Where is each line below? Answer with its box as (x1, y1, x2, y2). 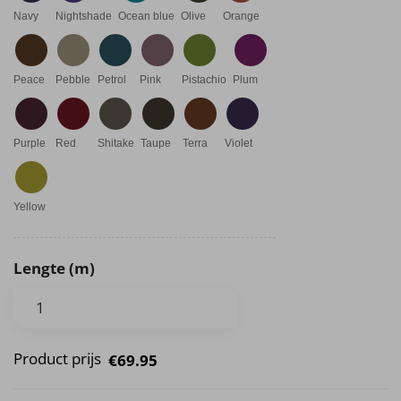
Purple (13, 137, 46, 150)
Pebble (55, 73, 90, 87)
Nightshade (55, 10, 112, 23)
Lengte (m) (13, 257, 95, 278)
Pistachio (182, 73, 226, 87)
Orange (223, 10, 260, 23)
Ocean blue (118, 10, 175, 23)
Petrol (98, 73, 126, 87)
